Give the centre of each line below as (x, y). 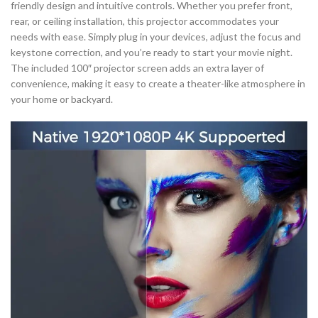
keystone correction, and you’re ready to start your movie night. (152, 52)
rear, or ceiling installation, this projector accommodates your (145, 21)
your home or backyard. (62, 99)
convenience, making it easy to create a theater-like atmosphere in (158, 83)
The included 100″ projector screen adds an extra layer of (137, 68)
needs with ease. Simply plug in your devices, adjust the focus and (156, 37)
